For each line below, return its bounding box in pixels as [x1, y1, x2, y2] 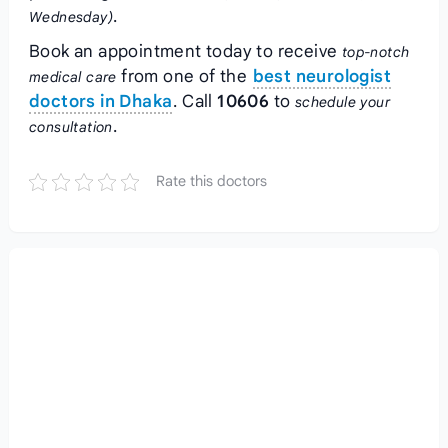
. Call [173, 91, 218, 112]
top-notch [341, 43, 410, 61]
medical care [28, 68, 117, 86]
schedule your [294, 93, 390, 111]
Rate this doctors [155, 172, 267, 190]
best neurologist [252, 66, 391, 87]
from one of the [116, 66, 252, 87]
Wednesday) [28, 8, 113, 26]
